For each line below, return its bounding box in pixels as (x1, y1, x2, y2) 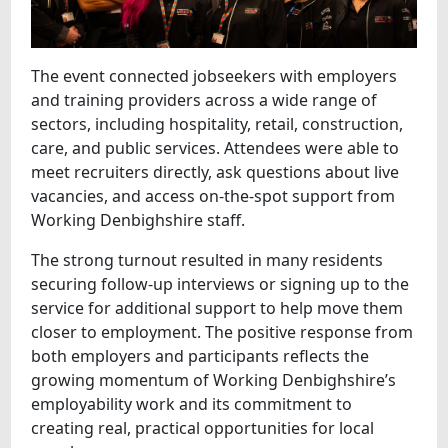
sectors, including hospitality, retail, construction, (31, 113, 404, 136)
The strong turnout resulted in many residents (31, 249, 384, 272)
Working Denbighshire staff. (31, 209, 246, 232)
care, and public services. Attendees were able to (31, 137, 400, 160)
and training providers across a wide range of (31, 89, 378, 112)
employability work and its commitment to (31, 393, 353, 416)
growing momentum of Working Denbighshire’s (31, 369, 397, 392)
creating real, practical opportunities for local (31, 417, 375, 440)
